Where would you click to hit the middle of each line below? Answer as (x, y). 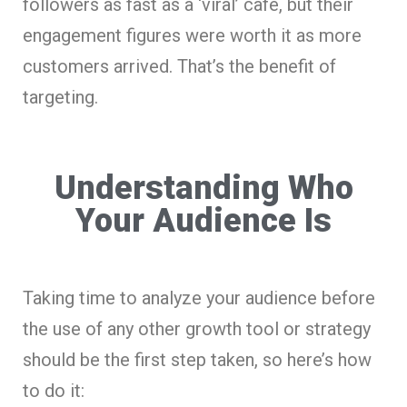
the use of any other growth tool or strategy (197, 328)
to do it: (54, 390)
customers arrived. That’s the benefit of (179, 66)
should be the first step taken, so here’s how (197, 359)
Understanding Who (203, 188)
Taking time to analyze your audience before (199, 298)
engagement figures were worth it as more (192, 35)
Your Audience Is (203, 220)
